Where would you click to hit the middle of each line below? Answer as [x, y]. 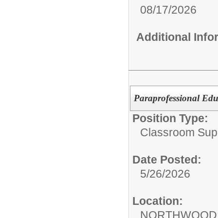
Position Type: [170, 118]
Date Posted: [167, 160]
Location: [158, 201]
